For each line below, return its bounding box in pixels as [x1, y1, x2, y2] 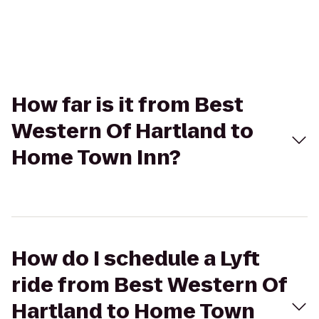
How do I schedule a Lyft [11, 245, 260, 273]
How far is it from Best [11, 91, 244, 119]
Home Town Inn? [11, 144, 181, 172]
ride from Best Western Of [11, 271, 287, 299]
